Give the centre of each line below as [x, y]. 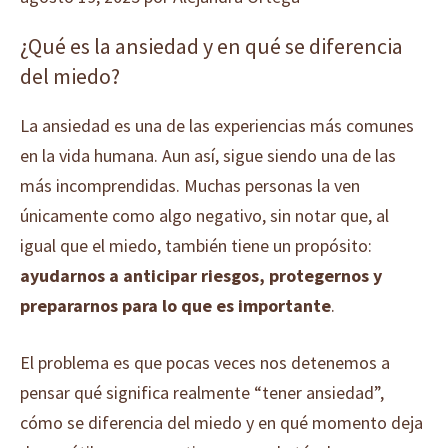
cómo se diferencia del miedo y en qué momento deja [221, 422]
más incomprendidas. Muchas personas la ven [190, 185]
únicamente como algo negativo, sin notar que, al [204, 215]
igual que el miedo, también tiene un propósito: [196, 245]
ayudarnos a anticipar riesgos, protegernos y [201, 275]
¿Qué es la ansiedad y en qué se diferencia [211, 46]
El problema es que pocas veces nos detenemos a [205, 362]
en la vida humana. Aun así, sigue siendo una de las [208, 155]
